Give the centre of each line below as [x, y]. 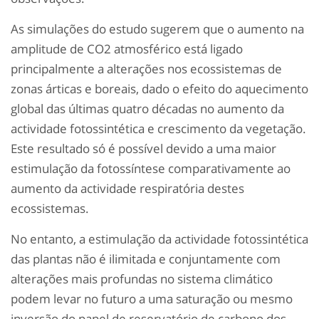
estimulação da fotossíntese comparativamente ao [151, 169]
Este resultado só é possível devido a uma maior [143, 149]
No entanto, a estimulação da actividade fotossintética [159, 239]
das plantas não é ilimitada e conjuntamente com [146, 259]
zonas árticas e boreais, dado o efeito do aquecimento [159, 89]
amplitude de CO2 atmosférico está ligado [127, 49]
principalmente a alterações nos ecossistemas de [146, 69]
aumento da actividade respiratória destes [127, 189]
